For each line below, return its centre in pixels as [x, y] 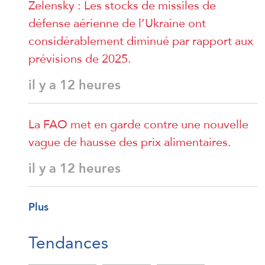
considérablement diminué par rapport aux [141, 41]
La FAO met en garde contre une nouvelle [138, 124]
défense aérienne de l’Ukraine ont [117, 23]
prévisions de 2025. [80, 58]
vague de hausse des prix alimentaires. [130, 142]
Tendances [68, 242]
